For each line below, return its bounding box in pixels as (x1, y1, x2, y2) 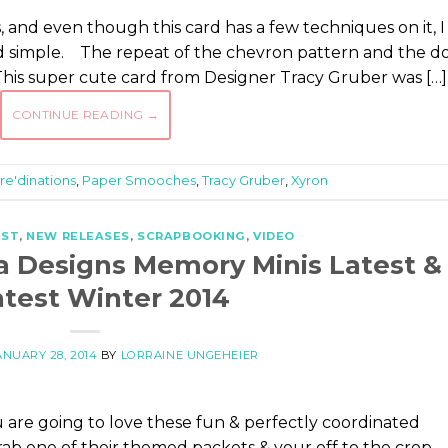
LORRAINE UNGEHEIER (120, 347, 259, 362)
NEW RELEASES (26, 229, 131, 244)
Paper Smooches (82, 173, 196, 189)
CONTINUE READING (11, 106, 147, 122)
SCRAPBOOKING (137, 229, 246, 244)
